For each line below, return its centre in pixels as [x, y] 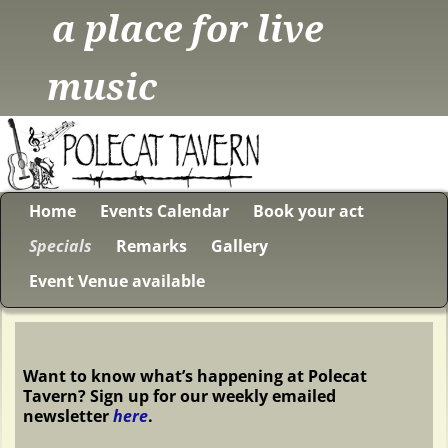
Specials [60, 246]
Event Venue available [117, 281]
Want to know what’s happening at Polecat [195, 375]
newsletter [68, 415]
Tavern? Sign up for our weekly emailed [180, 395]
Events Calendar [164, 211]
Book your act [308, 211]
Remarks [151, 246]
